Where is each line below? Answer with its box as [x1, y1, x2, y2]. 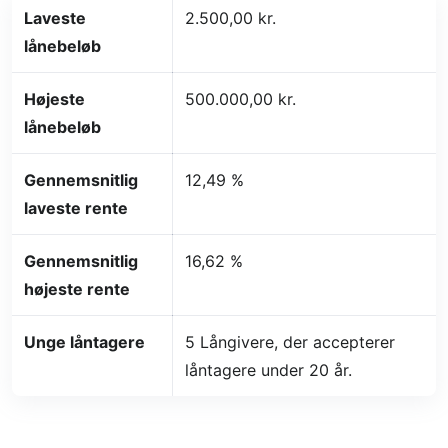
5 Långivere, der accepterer [185, 331, 395, 352]
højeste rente [24, 278, 130, 299]
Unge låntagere [24, 331, 145, 352]
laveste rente [24, 197, 128, 218]
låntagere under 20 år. [185, 359, 352, 380]
